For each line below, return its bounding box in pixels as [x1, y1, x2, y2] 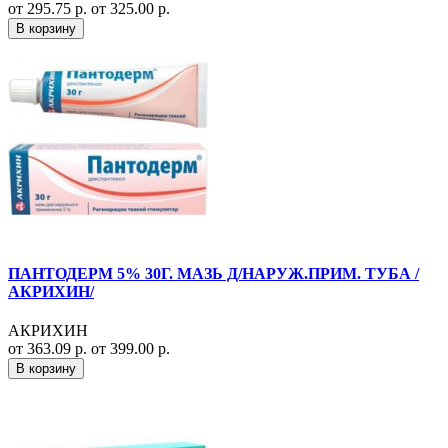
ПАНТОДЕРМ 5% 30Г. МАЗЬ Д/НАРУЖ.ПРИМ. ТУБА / [8, 264, 419, 282]
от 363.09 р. [8, 340, 91, 357]
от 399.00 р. [91, 340, 170, 357]
